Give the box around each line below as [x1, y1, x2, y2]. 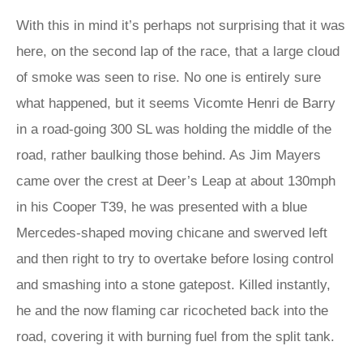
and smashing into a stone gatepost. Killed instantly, [16, 277, 331, 293]
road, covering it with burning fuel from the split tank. [16, 329, 335, 344]
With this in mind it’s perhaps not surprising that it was [16, 18, 345, 33]
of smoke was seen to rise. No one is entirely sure [16, 70, 321, 85]
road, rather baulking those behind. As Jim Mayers [16, 147, 321, 163]
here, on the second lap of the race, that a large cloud [16, 44, 340, 59]
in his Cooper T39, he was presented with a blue [16, 199, 307, 215]
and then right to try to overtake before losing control [16, 251, 334, 267]
